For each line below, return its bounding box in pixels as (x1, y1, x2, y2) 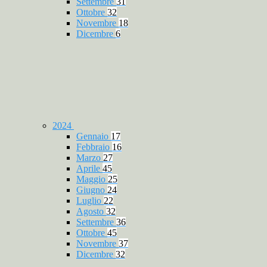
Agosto (76, 206, 106, 217)
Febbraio (76, 142, 112, 153)
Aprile (76, 163, 103, 174)
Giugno (76, 185, 107, 195)
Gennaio (76, 131, 111, 142)
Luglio (76, 195, 104, 206)
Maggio (76, 174, 108, 185)
